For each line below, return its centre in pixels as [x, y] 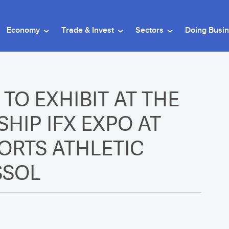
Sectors [151, 30]
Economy [24, 30]
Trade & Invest [89, 30]
